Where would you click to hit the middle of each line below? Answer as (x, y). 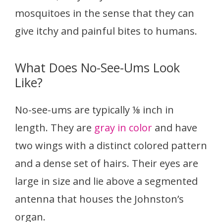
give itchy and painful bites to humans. (106, 31)
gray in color (123, 127)
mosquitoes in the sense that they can (105, 13)
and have (175, 127)
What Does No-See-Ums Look (97, 67)
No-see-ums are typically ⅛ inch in (94, 110)
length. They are (55, 127)
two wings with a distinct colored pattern (111, 145)
